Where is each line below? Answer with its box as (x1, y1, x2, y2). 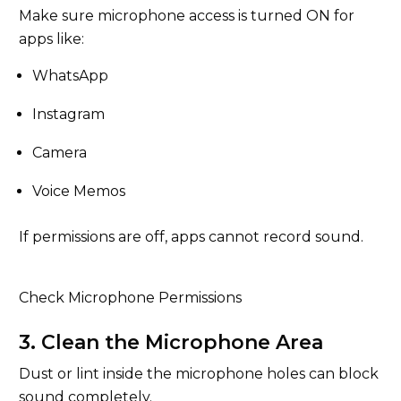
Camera (32, 144, 87, 161)
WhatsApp (32, 67, 108, 84)
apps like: (19, 30, 84, 47)
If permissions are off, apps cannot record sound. (19, 228, 363, 245)
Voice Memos (32, 183, 125, 200)
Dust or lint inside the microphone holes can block (19, 365, 379, 382)
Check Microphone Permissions (19, 289, 242, 306)
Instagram (32, 106, 105, 123)
